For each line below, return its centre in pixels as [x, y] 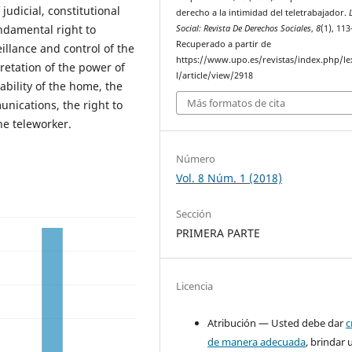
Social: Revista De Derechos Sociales [244, 28]
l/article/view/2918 [215, 75]
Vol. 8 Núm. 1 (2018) [229, 178]
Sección [194, 214]
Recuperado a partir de [224, 44]
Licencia [195, 286]
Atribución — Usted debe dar [277, 323]
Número [196, 159]
